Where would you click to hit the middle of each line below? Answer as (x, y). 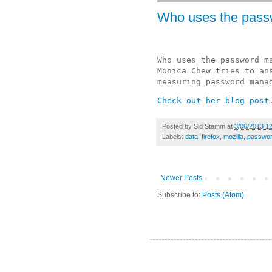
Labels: (174, 137)
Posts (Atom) (223, 195)
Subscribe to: (180, 195)
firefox (211, 137)
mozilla (233, 137)
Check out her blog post (213, 101)
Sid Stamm (209, 127)
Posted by (178, 127)
